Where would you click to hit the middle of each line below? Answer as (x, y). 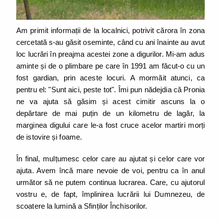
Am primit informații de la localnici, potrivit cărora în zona (110, 31)
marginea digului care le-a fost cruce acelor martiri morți (110, 125)
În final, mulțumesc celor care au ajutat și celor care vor (110, 159)
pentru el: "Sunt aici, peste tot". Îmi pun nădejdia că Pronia (110, 90)
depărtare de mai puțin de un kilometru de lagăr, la (110, 113)
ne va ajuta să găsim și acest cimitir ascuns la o (110, 102)
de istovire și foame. (50, 137)
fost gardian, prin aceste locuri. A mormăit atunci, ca (110, 78)
